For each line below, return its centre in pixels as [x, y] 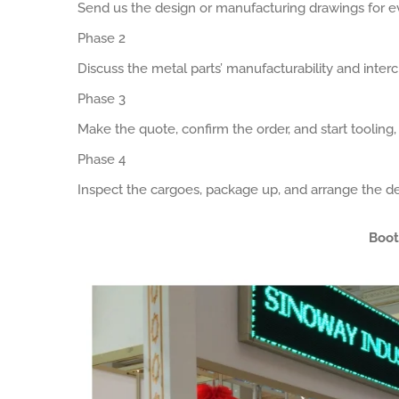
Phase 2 [102, 38]
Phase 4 [102, 159]
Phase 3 [102, 99]
